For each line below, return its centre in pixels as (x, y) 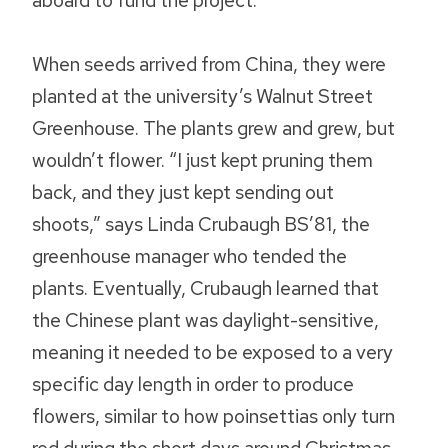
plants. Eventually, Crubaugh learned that (205, 288)
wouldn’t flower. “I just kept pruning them (202, 160)
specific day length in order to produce (193, 384)
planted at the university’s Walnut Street (202, 96)
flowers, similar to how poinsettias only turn (213, 416)
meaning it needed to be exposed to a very (212, 352)
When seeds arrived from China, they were (209, 64)
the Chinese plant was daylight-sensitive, (205, 320)
